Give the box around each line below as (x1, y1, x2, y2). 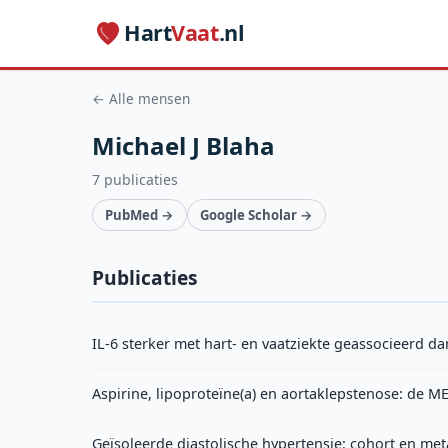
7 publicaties (92, 169, 178, 189)
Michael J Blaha (92, 128, 275, 162)
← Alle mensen (92, 88, 190, 108)
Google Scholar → (200, 205, 313, 224)
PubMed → (105, 205, 174, 224)
